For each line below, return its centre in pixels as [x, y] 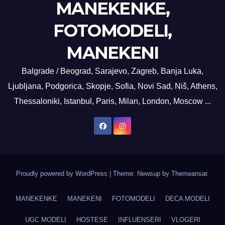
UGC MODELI [45, 220]
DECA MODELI [187, 199]
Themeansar [189, 174]
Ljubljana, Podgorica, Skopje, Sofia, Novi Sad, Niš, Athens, [113, 86]
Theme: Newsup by [142, 174]
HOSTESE [92, 220]
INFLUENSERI [139, 220]
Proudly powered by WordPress [63, 174]
